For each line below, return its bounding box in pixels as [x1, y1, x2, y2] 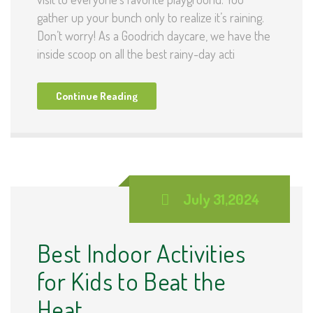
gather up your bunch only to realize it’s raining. [37, 9, 264, 25]
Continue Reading [56, 89, 138, 103]
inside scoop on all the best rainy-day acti [37, 45, 235, 61]
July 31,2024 [182, 189, 259, 208]
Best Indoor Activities [37, 236, 245, 269]
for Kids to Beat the [37, 264, 226, 297]
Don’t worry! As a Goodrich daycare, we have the [37, 27, 270, 43]
